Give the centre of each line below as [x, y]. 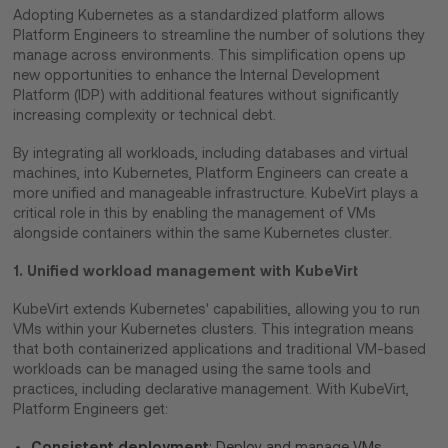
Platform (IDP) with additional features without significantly [206, 95]
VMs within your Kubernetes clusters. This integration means [214, 329]
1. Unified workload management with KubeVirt [186, 271]
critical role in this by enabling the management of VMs [195, 213]
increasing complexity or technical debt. [145, 115]
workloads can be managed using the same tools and [192, 369]
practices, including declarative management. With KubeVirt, [211, 389]
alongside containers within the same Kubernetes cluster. [203, 233]
